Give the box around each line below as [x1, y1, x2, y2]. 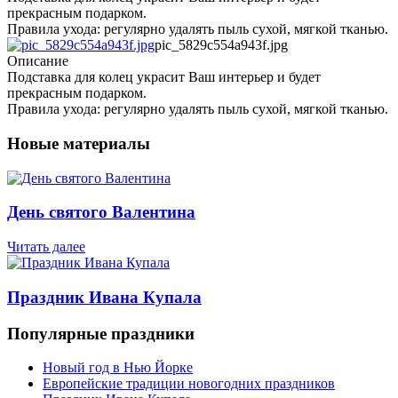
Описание [7, 53, 68, 69]
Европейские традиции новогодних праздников [43, 376, 335, 392]
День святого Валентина [7, 203, 195, 222]
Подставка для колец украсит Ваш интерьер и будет [7, 69, 321, 85]
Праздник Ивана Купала [7, 287, 202, 306]
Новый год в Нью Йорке [43, 360, 193, 376]
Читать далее [7, 239, 85, 255]
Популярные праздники [7, 323, 195, 343]
